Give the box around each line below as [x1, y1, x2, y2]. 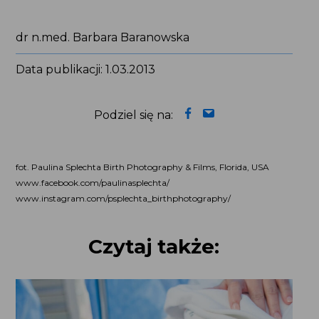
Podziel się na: [94, 108, 173, 122]
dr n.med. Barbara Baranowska [15, 31, 189, 45]
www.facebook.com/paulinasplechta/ [15, 177, 169, 189]
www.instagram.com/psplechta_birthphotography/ [15, 193, 231, 204]
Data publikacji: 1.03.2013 [15, 63, 155, 77]
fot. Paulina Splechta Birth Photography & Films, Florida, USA [15, 162, 269, 173]
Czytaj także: [88, 234, 220, 259]
